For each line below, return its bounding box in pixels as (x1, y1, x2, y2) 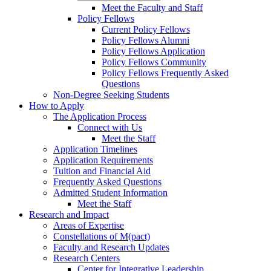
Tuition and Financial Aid (53, 166, 151, 177)
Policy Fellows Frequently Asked (102, 68, 229, 79)
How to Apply (29, 100, 84, 111)
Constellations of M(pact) (53, 231, 150, 242)
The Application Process (53, 111, 146, 122)
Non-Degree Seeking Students (53, 90, 169, 100)
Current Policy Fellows (102, 24, 190, 35)
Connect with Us (77, 122, 142, 133)
